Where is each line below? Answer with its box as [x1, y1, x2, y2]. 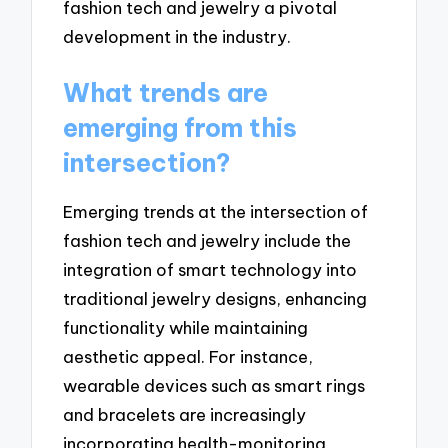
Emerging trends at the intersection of [63, 200, 369, 222]
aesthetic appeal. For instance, [63, 345, 314, 367]
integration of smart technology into [63, 258, 358, 280]
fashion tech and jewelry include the [63, 229, 352, 251]
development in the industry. [63, 26, 292, 48]
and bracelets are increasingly [63, 403, 307, 425]
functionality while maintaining [63, 316, 309, 338]
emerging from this [63, 112, 298, 145]
